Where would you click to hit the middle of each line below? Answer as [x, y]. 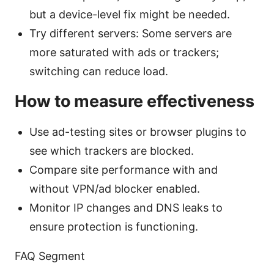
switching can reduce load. [99, 71]
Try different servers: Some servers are [131, 33]
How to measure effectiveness [135, 101]
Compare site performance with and [124, 169]
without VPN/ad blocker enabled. [115, 188]
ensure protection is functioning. [114, 226]
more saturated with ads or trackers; [124, 52]
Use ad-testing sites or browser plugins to [138, 131]
